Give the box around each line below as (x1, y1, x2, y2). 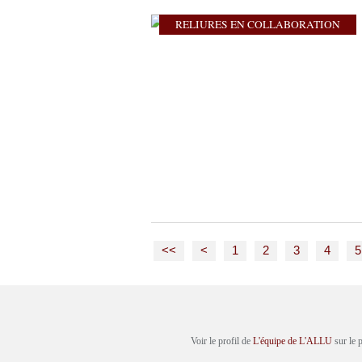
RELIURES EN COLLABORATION (175, 17, 340, 32)
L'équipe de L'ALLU (253, 335, 332, 347)
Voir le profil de (191, 335, 253, 347)
